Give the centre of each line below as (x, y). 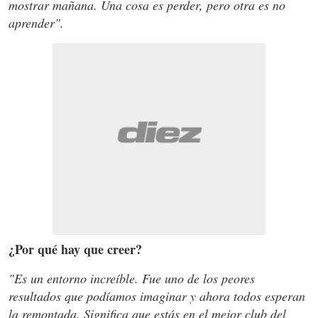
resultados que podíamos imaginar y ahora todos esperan (157, 296)
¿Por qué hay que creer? (75, 249)
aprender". (36, 22)
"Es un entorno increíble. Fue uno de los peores (132, 278)
